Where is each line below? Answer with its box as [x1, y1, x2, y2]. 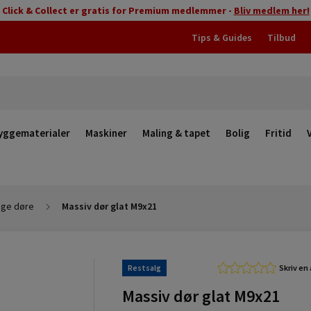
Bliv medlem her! [233, 4, 310, 17]
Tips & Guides [192, 31, 252, 44]
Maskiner [85, 126, 127, 140]
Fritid [265, 126, 292, 140]
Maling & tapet [142, 126, 210, 140]
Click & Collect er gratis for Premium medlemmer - [1, 4, 234, 17]
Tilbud [267, 31, 296, 44]
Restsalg [127, 262, 161, 273]
